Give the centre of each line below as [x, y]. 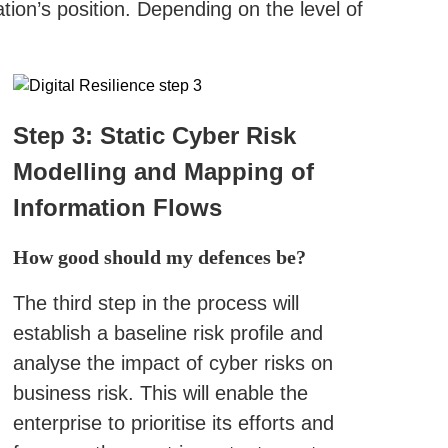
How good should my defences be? [159, 257]
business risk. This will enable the [160, 393]
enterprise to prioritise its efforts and [173, 423]
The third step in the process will [155, 303]
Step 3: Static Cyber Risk [154, 135]
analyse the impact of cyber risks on [172, 363]
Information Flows [117, 207]
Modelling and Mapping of [163, 171]
